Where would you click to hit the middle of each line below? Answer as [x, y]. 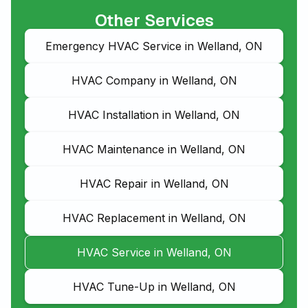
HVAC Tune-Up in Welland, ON [154, 286]
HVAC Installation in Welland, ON [154, 114]
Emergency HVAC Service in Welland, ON [154, 46]
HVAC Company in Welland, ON [154, 80]
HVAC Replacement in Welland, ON [154, 218]
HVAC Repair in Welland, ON [154, 183]
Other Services [154, 20]
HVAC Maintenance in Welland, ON [154, 149]
